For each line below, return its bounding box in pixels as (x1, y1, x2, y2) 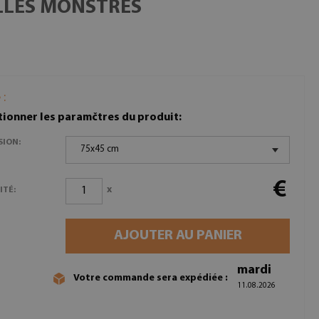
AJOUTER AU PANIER (113, 229, 242, 243)
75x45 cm (80, 145, 120, 154)
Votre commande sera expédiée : (73, 272, 228, 283)
